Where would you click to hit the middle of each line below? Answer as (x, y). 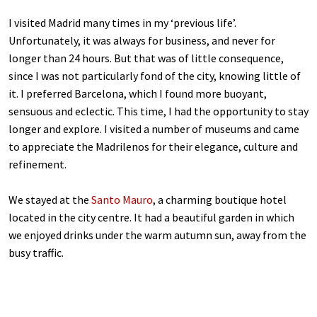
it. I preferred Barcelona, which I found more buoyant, (138, 94)
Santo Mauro (122, 200)
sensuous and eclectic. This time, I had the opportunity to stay (158, 111)
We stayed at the (50, 200)
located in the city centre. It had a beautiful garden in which (151, 218)
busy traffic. (36, 253)
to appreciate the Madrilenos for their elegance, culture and (153, 147)
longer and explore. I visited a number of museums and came (154, 129)
